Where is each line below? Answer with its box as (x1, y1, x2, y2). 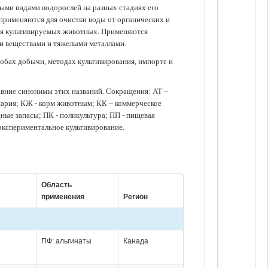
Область (41, 180, 72, 189)
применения (41, 192, 84, 201)
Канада (123, 236, 148, 245)
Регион (123, 192, 148, 201)
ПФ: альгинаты (41, 236, 92, 245)
